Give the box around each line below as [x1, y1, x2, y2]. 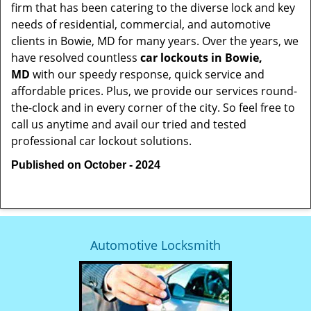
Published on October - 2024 [11, 159, 160, 171]
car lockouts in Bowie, [140, 50, 262, 65]
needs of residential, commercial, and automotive [11, 17, 271, 32]
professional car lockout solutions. [11, 133, 192, 149]
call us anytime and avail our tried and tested [11, 117, 246, 132]
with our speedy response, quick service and [30, 67, 264, 82]
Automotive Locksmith [90, 237, 221, 253]
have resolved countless [11, 50, 140, 65]
